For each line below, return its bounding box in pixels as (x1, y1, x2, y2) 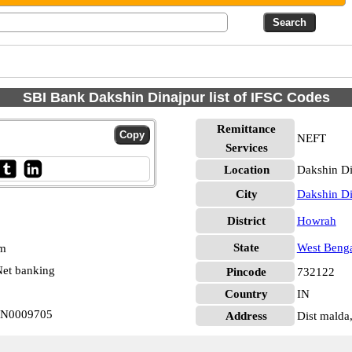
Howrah (296, 214, 336, 227)
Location (223, 163, 269, 176)
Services (225, 141, 268, 154)
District (227, 214, 266, 227)
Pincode (226, 266, 267, 278)
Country (225, 288, 269, 300)
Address (225, 310, 268, 322)
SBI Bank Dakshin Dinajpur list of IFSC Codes (22, 90, 330, 105)
